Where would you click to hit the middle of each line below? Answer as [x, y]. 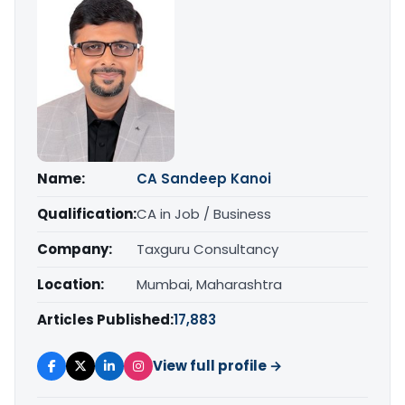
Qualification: [87, 213]
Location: [71, 284]
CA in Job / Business [204, 213]
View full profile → [217, 365]
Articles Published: [105, 319]
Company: [75, 249]
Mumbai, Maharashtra [209, 284]
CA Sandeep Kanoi [204, 178]
